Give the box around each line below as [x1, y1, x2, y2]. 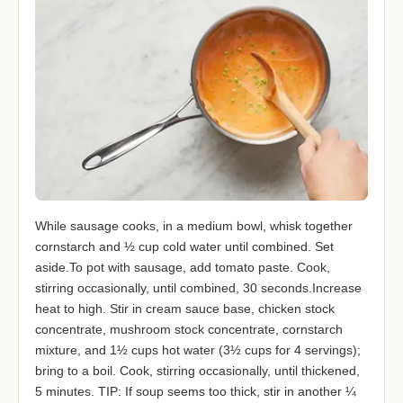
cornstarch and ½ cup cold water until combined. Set [35, 239, 334, 255]
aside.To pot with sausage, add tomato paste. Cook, [35, 260, 330, 275]
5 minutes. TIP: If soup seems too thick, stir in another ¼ [35, 384, 356, 399]
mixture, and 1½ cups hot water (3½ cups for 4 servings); [35, 343, 361, 358]
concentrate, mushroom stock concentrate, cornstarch [35, 322, 343, 337]
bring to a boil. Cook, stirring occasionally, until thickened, [35, 363, 360, 379]
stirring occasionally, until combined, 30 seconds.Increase [35, 281, 362, 296]
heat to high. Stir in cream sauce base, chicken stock [35, 301, 335, 317]
